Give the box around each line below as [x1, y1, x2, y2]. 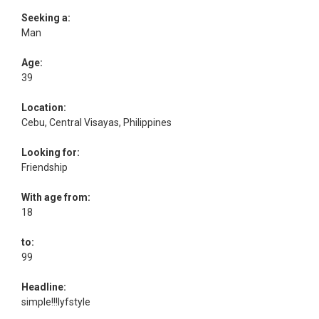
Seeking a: [21, 11, 70, 23]
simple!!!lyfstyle [21, 296, 90, 308]
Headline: [21, 281, 66, 293]
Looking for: [21, 146, 80, 158]
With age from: [21, 191, 90, 203]
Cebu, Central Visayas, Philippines [21, 116, 172, 128]
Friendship [21, 161, 70, 173]
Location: [21, 101, 66, 113]
